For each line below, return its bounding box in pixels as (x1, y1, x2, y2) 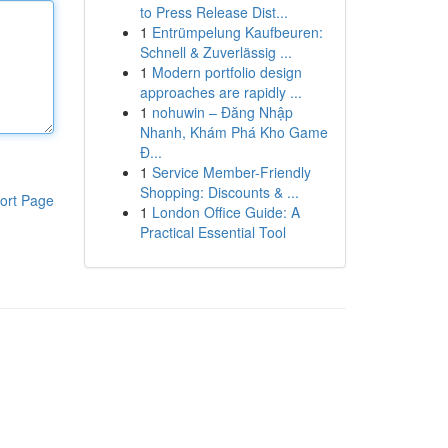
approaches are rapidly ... (139, 82, 302, 102)
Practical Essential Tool (139, 222, 286, 242)
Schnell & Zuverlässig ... (139, 42, 292, 62)
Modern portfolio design (151, 62, 302, 82)
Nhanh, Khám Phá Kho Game (139, 122, 328, 142)
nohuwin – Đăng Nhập (151, 102, 293, 122)
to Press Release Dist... (139, 2, 288, 22)
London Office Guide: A (151, 202, 300, 222)
